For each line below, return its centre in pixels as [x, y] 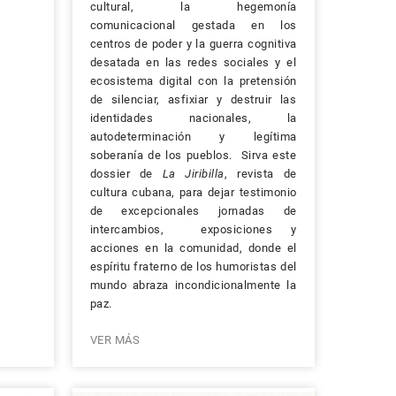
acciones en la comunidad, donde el [193, 248]
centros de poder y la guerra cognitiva [193, 44]
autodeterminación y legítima [193, 137]
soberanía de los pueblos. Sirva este [193, 156]
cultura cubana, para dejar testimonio [193, 193]
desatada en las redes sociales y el [193, 63]
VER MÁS [114, 340]
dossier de [126, 174]
